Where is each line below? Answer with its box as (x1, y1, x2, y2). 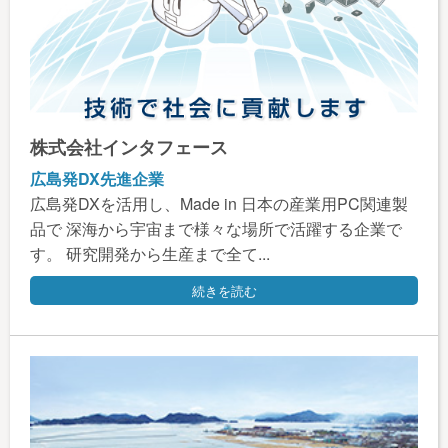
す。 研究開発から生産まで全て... (30, 241, 270, 265)
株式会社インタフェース (30, 133, 228, 159)
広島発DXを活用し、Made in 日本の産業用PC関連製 (30, 191, 408, 215)
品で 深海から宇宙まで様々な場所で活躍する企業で (30, 216, 402, 240)
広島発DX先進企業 (30, 166, 164, 190)
